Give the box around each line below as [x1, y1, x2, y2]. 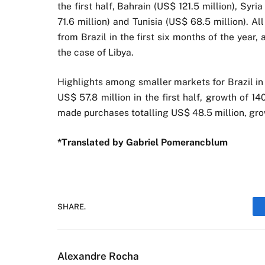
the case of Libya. [57, 46, 134, 58]
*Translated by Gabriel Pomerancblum [57, 137, 228, 148]
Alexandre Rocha [57, 250, 139, 263]
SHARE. [57, 202, 86, 211]
